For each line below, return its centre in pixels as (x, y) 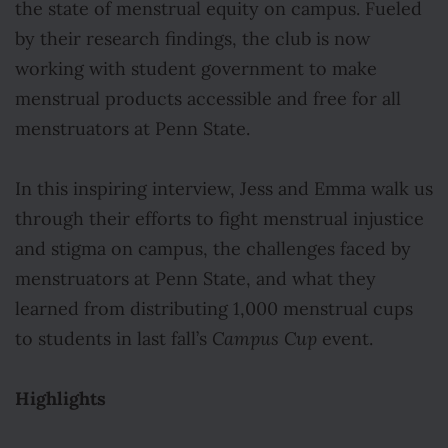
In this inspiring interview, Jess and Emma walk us (224, 189)
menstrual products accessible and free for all (208, 99)
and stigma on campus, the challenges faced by (213, 249)
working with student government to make (196, 69)
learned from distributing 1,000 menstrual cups (214, 309)
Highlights (60, 398)
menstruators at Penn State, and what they (195, 279)
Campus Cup (264, 339)
